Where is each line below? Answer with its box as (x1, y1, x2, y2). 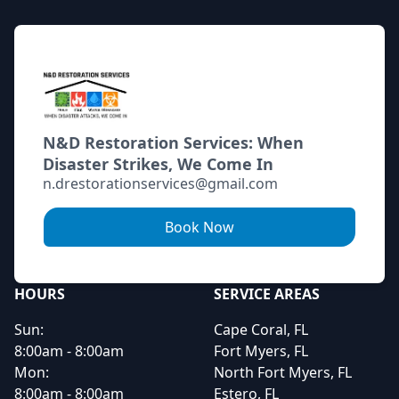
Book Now (165, 217, 234, 237)
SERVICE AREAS (214, 284, 320, 304)
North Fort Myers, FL (214, 362, 352, 382)
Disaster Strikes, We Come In (43, 153, 273, 175)
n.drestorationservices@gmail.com (43, 174, 278, 193)
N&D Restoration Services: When (43, 132, 304, 153)
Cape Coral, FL (214, 320, 308, 339)
